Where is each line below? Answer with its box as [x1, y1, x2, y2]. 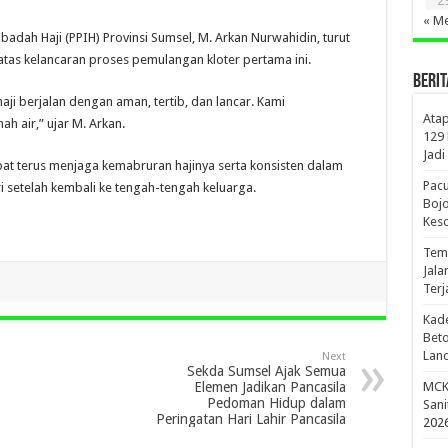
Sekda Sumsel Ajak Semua [186, 362, 346, 379]
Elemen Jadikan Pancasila [193, 378, 346, 395]
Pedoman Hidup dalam [206, 394, 346, 411]
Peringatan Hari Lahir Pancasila [155, 410, 346, 427]
